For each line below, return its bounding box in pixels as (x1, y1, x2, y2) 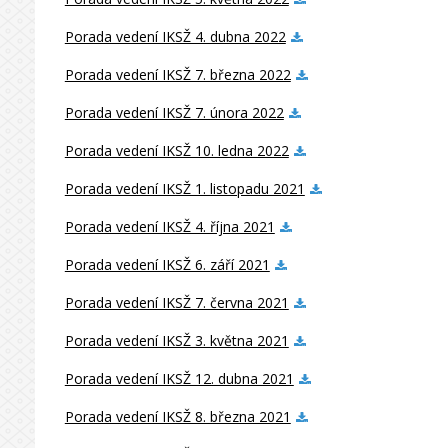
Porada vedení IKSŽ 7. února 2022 (64, 103, 284, 122)
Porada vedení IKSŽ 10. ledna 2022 (64, 141, 289, 160)
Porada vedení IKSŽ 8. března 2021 (64, 407, 291, 426)
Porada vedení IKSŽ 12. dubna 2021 (64, 369, 294, 388)
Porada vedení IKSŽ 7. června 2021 (64, 293, 289, 312)
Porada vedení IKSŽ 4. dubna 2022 (64, 27, 286, 46)
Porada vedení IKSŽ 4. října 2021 (64, 217, 275, 236)
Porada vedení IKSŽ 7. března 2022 (64, 65, 291, 84)
